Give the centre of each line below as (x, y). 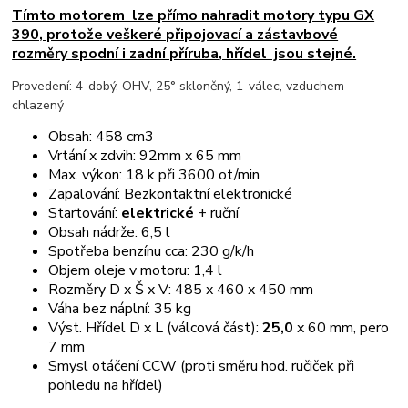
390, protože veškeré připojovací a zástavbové (175, 34)
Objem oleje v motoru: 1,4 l (136, 270)
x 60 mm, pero (342, 327)
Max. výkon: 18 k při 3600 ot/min (154, 174)
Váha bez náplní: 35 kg (120, 308)
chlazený (38, 105)
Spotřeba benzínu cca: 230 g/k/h (152, 251)
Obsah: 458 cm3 (102, 136)
